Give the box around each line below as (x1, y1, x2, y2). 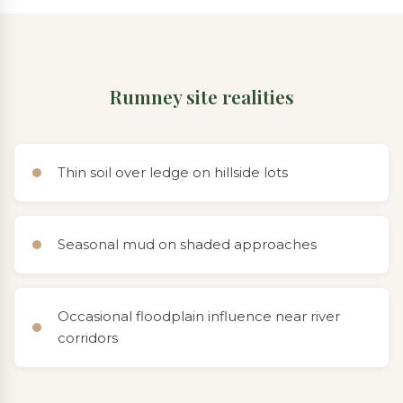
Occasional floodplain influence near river (58, 308, 340, 325)
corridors (58, 329, 118, 346)
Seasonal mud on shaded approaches (58, 236, 317, 253)
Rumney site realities (109, 83, 294, 109)
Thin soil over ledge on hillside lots (58, 164, 288, 181)
